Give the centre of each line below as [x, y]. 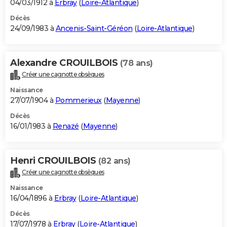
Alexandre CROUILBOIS [65, 63]
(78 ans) [136, 63]
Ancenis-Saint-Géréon [94, 29]
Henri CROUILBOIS [54, 161]
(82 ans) [114, 161]
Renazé [66, 126]
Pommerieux [78, 101]
